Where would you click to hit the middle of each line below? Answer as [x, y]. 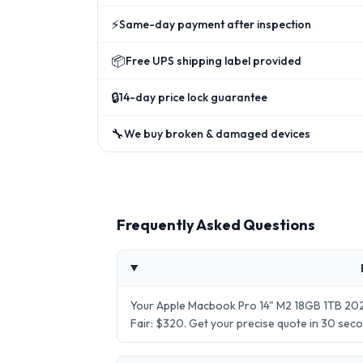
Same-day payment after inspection [215, 24]
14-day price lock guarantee [193, 97]
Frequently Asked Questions [216, 225]
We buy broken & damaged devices [217, 134]
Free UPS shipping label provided [214, 61]
